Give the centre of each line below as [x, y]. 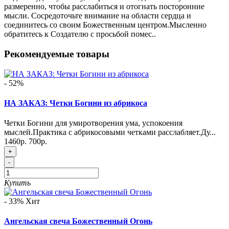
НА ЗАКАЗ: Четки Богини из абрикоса [76, 103]
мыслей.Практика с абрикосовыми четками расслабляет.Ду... [110, 132]
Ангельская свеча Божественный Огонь [78, 221]
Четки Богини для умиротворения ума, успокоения [93, 123]
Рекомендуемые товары [57, 54]
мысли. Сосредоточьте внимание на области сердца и [98, 16]
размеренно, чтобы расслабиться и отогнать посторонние [104, 7]
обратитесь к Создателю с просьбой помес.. [80, 34]
